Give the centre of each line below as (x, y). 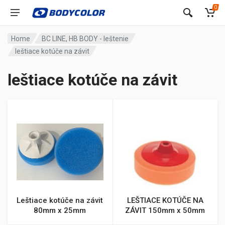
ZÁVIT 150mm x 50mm (165, 210)
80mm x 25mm (60, 210)
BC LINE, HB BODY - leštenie (85, 38)
